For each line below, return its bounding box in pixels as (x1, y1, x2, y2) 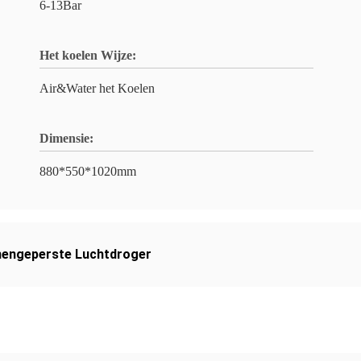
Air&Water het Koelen (39, 81, 155, 95)
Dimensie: (39, 131, 93, 145)
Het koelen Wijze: (39, 48, 136, 62)
